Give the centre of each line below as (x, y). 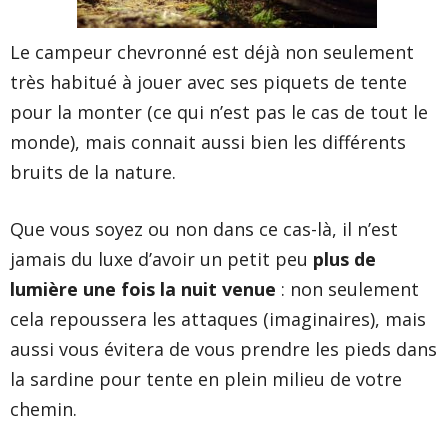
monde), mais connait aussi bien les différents (208, 142)
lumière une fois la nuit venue (143, 289)
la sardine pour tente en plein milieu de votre (206, 379)
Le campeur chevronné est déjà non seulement (212, 52)
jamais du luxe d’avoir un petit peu (161, 259)
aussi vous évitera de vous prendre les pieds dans (223, 349)
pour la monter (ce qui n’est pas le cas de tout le (219, 112)
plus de (344, 259)
